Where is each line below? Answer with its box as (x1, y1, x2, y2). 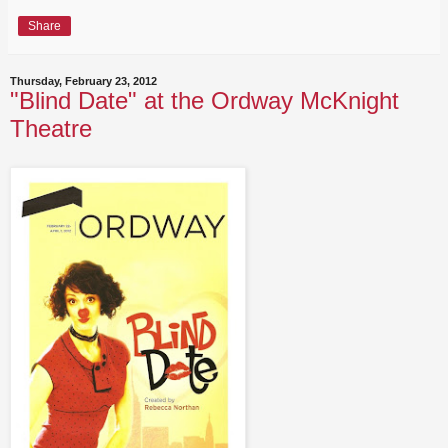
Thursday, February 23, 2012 (10, 75, 157, 88)
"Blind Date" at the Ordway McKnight (10, 87, 399, 115)
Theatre (10, 115, 92, 143)
